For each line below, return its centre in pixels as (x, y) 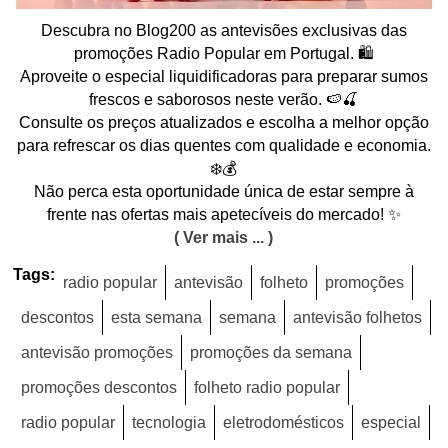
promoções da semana (271, 352)
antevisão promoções (97, 352)
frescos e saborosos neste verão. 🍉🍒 (224, 99)
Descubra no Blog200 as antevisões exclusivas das (223, 30)
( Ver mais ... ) (224, 237)
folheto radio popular (267, 387)
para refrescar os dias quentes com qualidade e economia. (223, 145)
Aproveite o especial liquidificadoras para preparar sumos (223, 76)
